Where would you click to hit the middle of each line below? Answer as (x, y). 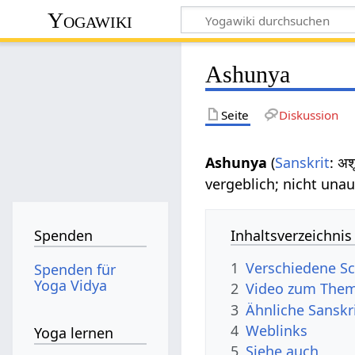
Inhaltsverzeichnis (292, 235)
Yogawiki (90, 20)
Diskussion (308, 115)
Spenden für (75, 269)
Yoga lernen (74, 333)
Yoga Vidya (71, 285)
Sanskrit (303, 162)
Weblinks (277, 330)
